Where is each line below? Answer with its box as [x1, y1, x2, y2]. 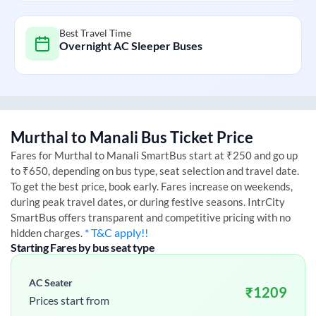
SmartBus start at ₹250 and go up [139, 148, 298, 162]
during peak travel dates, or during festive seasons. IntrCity [11, 195, 285, 208]
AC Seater [29, 276, 73, 288]
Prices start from [29, 293, 109, 307]
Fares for [11, 148, 54, 162]
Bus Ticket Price [138, 127, 253, 147]
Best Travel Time [59, 26, 131, 39]
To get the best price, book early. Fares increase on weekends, [11, 179, 293, 193]
